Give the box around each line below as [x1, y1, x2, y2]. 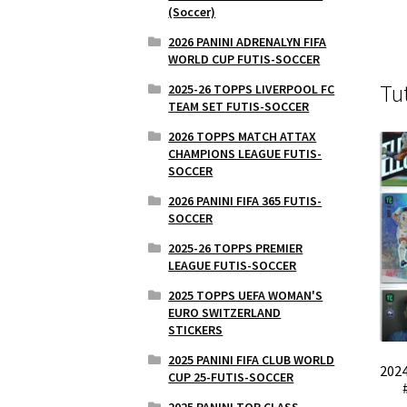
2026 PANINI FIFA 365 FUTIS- [168, 192, 323, 209]
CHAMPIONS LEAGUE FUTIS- [168, 144, 323, 162]
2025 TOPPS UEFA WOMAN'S [168, 286, 323, 303]
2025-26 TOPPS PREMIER [168, 239, 303, 256]
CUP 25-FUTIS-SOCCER [168, 368, 294, 385]
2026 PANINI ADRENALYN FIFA [168, 33, 327, 50]
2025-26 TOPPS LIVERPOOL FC [168, 80, 335, 97]
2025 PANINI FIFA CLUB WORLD [168, 351, 335, 368]
